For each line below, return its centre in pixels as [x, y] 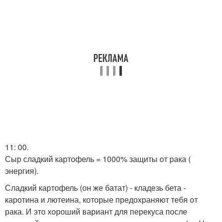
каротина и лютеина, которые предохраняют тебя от [101, 199]
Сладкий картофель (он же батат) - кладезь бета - [95, 188]
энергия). [22, 171]
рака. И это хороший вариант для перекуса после [96, 211]
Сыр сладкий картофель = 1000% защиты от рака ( [98, 159]
